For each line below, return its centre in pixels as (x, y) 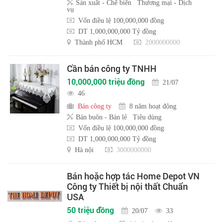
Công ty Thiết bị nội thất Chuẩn (127, 187)
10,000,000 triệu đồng (106, 82)
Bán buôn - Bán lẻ (101, 117)
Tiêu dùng (147, 117)
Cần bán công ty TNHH (112, 69)
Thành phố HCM (99, 42)
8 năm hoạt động (153, 106)
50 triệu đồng (90, 211)
